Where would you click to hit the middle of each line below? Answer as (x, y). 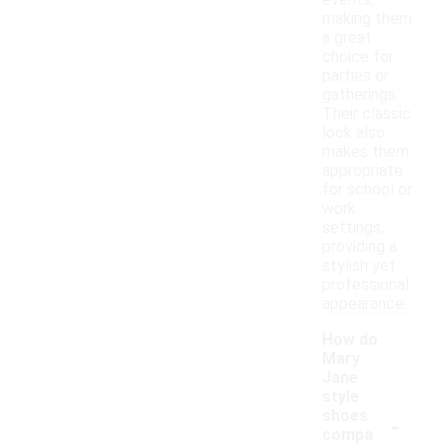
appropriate (362, 171)
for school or (367, 190)
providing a (359, 247)
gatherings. (360, 95)
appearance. (364, 304)
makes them (365, 152)
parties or (355, 76)
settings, (353, 228)
